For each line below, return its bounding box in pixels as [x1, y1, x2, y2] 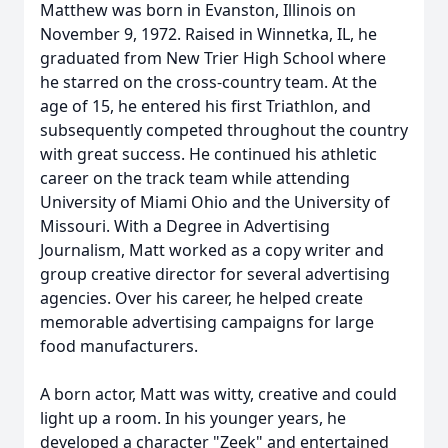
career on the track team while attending [40, 167, 350, 189]
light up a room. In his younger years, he [40, 407, 346, 429]
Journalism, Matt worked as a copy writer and [40, 239, 384, 261]
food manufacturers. [40, 335, 198, 357]
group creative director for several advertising [40, 263, 390, 285]
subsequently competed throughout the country [40, 119, 408, 141]
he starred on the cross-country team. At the [40, 71, 377, 93]
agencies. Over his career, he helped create [40, 287, 363, 309]
